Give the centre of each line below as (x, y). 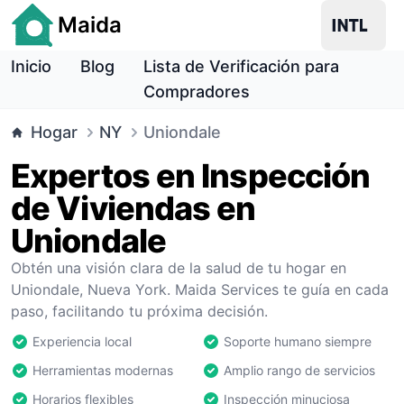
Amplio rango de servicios (299, 370)
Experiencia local (82, 341)
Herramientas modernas (103, 370)
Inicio (31, 66)
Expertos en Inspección (191, 176)
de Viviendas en (133, 208)
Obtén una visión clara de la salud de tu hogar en (179, 268)
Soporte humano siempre (298, 341)
